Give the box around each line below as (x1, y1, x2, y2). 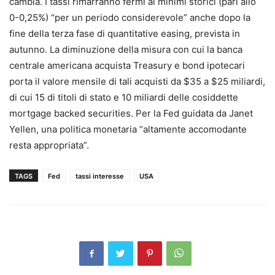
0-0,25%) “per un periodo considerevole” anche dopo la (9, 12, 250, 23)
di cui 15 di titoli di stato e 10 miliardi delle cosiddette (9, 91, 238, 103)
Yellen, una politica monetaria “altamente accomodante (9, 123, 247, 135)
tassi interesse (76, 172, 124, 180)
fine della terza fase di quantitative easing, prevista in (9, 28, 240, 39)
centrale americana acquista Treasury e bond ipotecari (9, 60, 245, 71)
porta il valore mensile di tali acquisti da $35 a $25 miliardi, (9, 76, 265, 87)
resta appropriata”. (9, 139, 89, 151)
